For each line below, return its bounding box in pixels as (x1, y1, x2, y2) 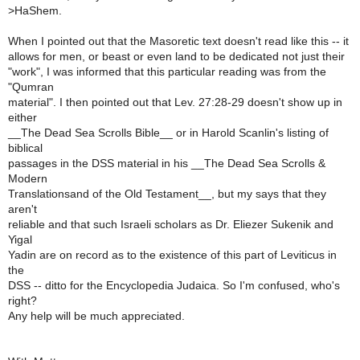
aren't (8, 202, 37, 215)
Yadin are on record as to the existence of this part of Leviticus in (8, 248, 337, 261)
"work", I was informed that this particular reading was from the (8, 65, 326, 78)
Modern (8, 172, 47, 185)
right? (8, 294, 37, 307)
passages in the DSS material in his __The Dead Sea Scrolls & (8, 157, 325, 170)
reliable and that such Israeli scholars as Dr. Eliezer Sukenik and (8, 218, 333, 231)
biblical (8, 141, 43, 154)
